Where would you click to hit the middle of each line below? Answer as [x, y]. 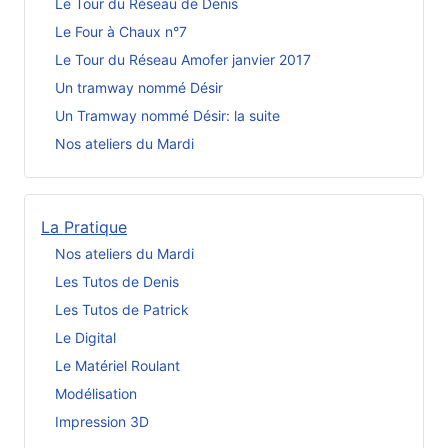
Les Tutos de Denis [117, 281]
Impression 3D [102, 421]
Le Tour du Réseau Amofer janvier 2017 [183, 59]
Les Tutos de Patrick [122, 309]
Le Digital [85, 337]
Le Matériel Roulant [117, 365]
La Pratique [84, 227]
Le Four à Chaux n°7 [121, 31]
